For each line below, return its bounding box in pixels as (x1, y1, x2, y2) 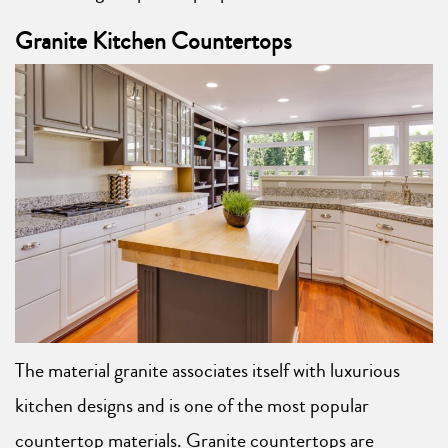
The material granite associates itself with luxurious (15, 356, 400, 386)
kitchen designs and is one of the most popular (15, 391, 369, 421)
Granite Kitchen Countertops (15, 24, 292, 59)
